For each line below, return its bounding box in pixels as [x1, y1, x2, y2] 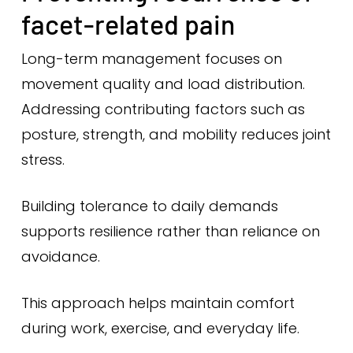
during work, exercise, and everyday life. [20, 318, 299, 338]
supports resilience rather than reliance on [20, 221, 320, 241]
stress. [20, 150, 65, 169]
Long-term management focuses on [20, 49, 282, 69]
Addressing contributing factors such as [20, 99, 305, 119]
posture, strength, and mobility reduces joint [20, 124, 331, 144]
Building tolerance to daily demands [20, 196, 278, 216]
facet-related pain [20, 8, 235, 40]
